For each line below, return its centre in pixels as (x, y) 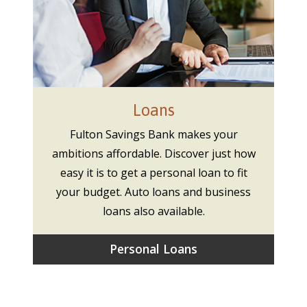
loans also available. (153, 211)
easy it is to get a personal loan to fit (153, 172)
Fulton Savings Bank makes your (153, 134)
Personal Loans (153, 249)
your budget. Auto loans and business (153, 192)
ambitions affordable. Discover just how (153, 153)
